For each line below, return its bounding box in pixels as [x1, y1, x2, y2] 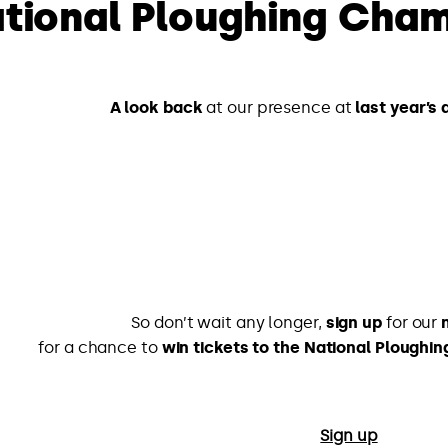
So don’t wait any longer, [131, 313, 326, 333]
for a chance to [38, 338, 162, 358]
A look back [109, 98, 203, 118]
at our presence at [202, 98, 356, 118]
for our [382, 313, 442, 333]
